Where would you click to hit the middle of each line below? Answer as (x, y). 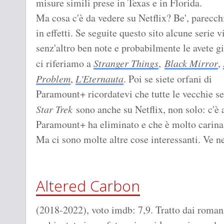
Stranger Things (126, 63)
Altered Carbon (88, 186)
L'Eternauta (99, 79)
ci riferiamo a (65, 63)
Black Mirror (191, 63)
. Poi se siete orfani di (168, 79)
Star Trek (54, 109)
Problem (53, 79)
